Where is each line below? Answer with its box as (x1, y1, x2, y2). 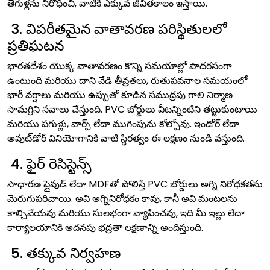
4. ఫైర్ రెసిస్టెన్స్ (7, 154, 92, 174)
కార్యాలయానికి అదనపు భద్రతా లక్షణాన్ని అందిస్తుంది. (7, 221, 203, 234)
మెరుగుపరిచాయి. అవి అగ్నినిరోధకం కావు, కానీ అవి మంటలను (7, 192, 237, 206)
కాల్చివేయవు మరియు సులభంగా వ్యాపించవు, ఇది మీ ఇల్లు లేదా (7, 206, 245, 220)
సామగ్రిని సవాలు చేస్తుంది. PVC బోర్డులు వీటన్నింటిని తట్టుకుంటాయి (7, 102, 257, 116)
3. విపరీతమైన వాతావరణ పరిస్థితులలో (7, 19, 227, 39)
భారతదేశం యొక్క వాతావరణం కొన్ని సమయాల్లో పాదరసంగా (7, 59, 232, 73)
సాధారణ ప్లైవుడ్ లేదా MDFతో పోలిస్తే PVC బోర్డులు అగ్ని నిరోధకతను (7, 177, 263, 191)
